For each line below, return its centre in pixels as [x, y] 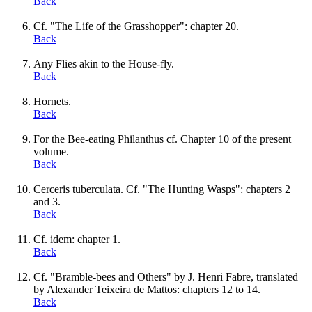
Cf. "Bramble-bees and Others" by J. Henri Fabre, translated [166, 276]
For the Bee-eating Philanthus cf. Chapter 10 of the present [162, 139]
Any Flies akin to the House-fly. [104, 63]
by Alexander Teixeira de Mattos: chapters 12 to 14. [147, 289]
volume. [51, 151]
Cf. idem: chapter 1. [77, 239]
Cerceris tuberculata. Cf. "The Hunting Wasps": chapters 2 [162, 189]
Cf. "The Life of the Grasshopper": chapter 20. [136, 26]
